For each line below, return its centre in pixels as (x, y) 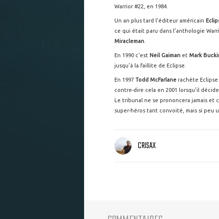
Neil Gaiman (166, 55)
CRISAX (147, 146)
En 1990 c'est (132, 55)
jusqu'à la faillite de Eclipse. (150, 66)
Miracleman (129, 41)
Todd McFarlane (156, 80)
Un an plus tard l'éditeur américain (160, 21)
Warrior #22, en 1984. (141, 6)
